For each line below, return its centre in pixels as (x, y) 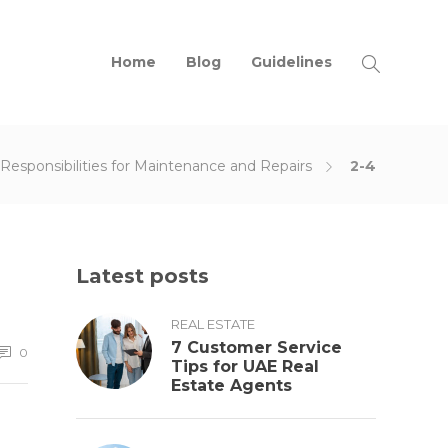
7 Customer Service (256, 347)
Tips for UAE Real (245, 366)
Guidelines (292, 62)
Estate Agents (231, 385)
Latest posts (142, 276)
